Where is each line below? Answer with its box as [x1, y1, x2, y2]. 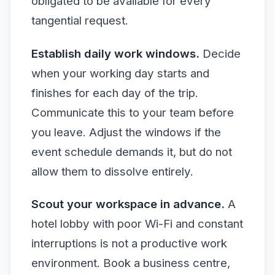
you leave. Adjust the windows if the [31, 125, 221, 139]
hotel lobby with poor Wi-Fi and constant [31, 216, 243, 231]
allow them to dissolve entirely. [31, 164, 193, 179]
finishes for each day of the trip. [31, 85, 198, 100]
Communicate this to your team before [31, 105, 234, 120]
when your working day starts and [31, 66, 209, 80]
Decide [199, 46, 241, 61]
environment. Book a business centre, [31, 255, 230, 270]
